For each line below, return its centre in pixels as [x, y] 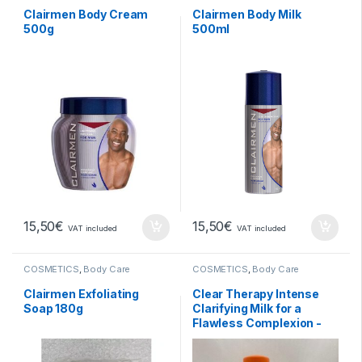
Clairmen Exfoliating [82, 294]
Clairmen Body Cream [86, 14]
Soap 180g [53, 309]
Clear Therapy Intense [256, 294]
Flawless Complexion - [257, 323]
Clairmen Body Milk [247, 14]
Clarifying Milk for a [247, 309]
